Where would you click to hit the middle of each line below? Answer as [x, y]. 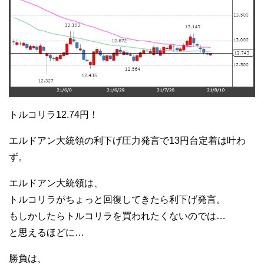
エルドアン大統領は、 [56, 183]
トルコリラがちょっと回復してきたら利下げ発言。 [117, 199]
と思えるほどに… [47, 232]
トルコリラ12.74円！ [54, 114]
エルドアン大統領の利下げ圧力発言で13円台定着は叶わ [127, 140]
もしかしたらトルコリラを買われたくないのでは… [117, 216]
